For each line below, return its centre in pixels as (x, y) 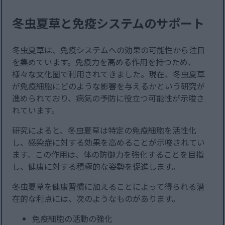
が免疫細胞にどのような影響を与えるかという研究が (109, 86)
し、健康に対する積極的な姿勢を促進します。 (96, 166)
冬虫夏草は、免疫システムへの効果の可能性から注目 (109, 50)
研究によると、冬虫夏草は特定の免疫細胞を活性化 (104, 130)
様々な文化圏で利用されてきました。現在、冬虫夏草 (109, 74)
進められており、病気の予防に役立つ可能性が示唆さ (108, 98)
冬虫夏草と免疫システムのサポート (108, 23)
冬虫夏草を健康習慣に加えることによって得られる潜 (108, 187)
